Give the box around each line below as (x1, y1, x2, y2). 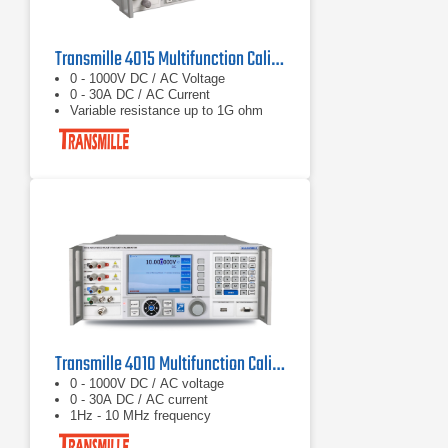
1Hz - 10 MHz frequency (70, 408, 211, 423)
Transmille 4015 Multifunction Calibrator (271, 44, 283, 75)
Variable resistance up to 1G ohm (70, 103, 263, 118)
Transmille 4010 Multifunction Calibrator (272, 349, 284, 380)
